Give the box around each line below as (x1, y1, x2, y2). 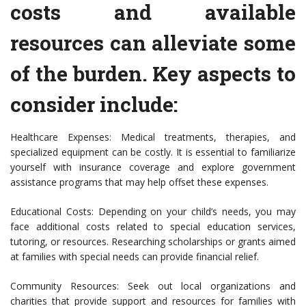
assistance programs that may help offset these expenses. (10, 176, 268, 189)
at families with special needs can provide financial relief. (10, 250, 259, 264)
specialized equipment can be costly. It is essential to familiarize (10, 145, 296, 159)
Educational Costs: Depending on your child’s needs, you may (10, 205, 296, 219)
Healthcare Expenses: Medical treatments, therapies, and (10, 130, 296, 144)
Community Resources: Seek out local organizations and (10, 279, 296, 293)
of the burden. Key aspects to (10, 60, 296, 87)
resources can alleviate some (10, 29, 296, 57)
